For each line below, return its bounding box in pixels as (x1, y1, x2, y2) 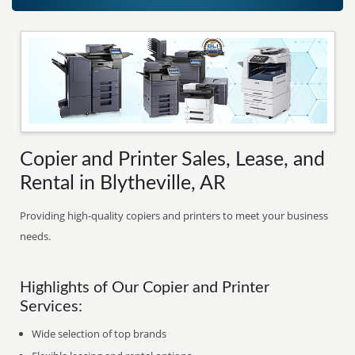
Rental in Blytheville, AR (20, 174, 227, 193)
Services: (20, 299, 83, 315)
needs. (20, 229, 52, 243)
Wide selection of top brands (32, 326, 167, 341)
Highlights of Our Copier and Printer (20, 280, 270, 296)
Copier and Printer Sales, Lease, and (20, 150, 326, 170)
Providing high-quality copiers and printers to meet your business (20, 208, 329, 223)
